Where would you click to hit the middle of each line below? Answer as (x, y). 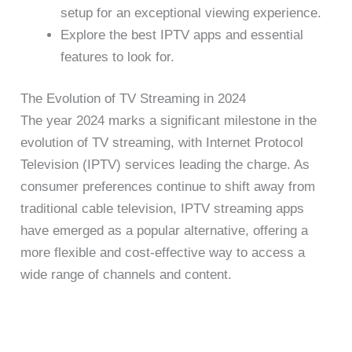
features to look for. (118, 57)
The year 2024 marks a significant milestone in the (169, 121)
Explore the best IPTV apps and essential (182, 35)
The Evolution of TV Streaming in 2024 (134, 99)
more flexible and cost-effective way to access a (163, 253)
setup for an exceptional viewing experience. (191, 13)
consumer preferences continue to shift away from (168, 187)
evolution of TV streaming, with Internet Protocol (162, 143)
